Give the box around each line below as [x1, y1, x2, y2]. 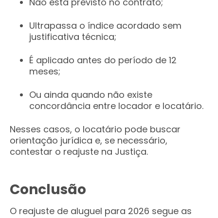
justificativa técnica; [29, 31, 116, 43]
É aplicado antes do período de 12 [29, 54, 177, 66]
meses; [29, 65, 60, 77]
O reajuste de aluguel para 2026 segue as [10, 205, 192, 217]
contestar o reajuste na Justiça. [10, 145, 148, 158]
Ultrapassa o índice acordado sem [29, 19, 182, 32]
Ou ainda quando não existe [29, 89, 152, 101]
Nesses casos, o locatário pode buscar [10, 123, 181, 135]
